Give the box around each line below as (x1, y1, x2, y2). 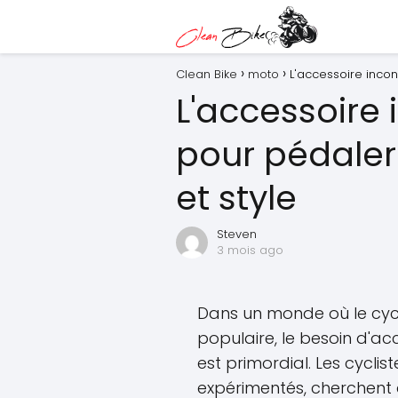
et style (176, 174, 297, 221)
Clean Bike (176, 66, 237, 83)
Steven (217, 226, 257, 243)
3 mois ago (217, 242, 283, 259)
